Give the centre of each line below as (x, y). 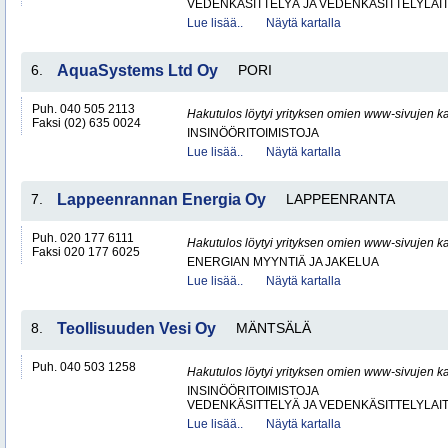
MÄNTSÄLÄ (273, 328)
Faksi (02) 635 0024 (86, 123)
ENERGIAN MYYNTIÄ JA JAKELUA (283, 262)
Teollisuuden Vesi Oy (136, 328)
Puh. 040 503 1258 (84, 367)
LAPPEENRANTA (340, 199)
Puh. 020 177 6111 (83, 238)
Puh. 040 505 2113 (83, 109)
